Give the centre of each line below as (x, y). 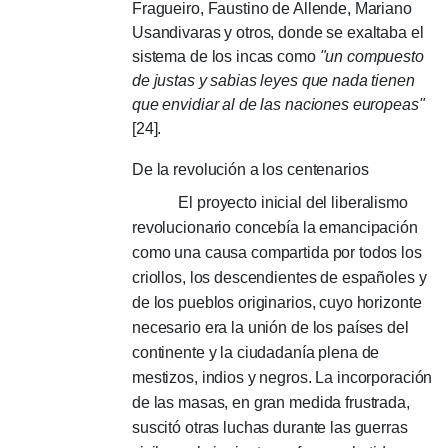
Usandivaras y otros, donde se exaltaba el (278, 32)
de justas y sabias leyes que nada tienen (273, 80)
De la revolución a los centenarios (250, 169)
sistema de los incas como (226, 56)
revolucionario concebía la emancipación (275, 227)
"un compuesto (371, 56)
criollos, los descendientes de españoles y (279, 277)
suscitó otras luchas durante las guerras (270, 427)
